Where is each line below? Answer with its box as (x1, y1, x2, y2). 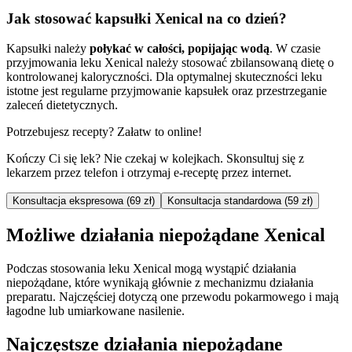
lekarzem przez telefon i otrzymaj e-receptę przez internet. (6, 166, 291, 180)
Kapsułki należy (6, 42, 86, 56)
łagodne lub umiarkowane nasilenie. (6, 304, 185, 318)
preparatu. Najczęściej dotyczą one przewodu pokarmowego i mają (6, 290, 339, 304)
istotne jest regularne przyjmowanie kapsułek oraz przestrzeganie (6, 84, 327, 98)
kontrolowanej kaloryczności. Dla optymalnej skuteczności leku (6, 70, 322, 84)
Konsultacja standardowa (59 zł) (167, 195, 313, 207)
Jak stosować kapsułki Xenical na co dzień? (6, 9, 287, 27)
